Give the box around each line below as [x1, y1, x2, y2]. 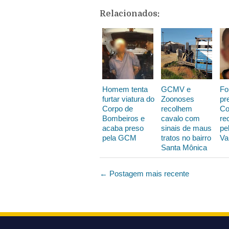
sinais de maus [161, 123, 212, 132]
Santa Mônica [161, 143, 207, 152]
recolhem [161, 104, 192, 113]
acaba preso [102, 123, 144, 132]
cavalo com [161, 113, 200, 123]
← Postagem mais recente [100, 169, 189, 178]
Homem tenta [102, 84, 148, 94]
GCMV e [161, 84, 191, 94]
